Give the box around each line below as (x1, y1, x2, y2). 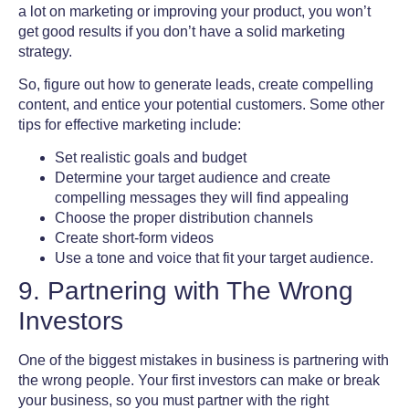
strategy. (18, 43, 76, 59)
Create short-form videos (55, 230, 214, 246)
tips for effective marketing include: (18, 116, 245, 132)
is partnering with (275, 352, 389, 369)
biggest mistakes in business (89, 352, 275, 369)
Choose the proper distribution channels (55, 210, 313, 226)
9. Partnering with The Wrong (18, 277, 353, 306)
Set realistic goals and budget (55, 150, 246, 166)
